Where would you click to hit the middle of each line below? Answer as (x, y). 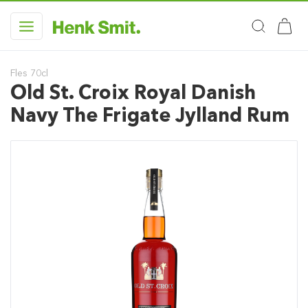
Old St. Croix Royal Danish (133, 92)
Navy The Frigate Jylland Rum (150, 115)
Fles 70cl (29, 73)
